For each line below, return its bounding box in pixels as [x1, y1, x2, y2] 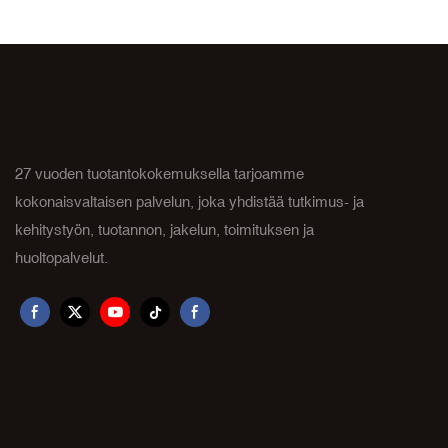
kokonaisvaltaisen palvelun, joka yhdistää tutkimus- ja [15, 192, 364, 210]
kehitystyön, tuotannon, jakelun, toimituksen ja [15, 220, 314, 238]
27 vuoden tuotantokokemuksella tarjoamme [15, 164, 304, 182]
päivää [358, 2, 402, 20]
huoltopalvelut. [15, 248, 108, 266]
